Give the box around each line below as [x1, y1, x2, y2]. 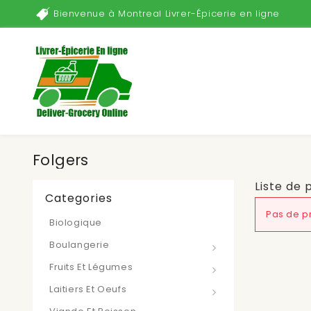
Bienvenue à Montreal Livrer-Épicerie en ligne [53, 7, 280, 20]
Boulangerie [49, 238, 110, 251]
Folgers [33, 150, 89, 170]
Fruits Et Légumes [49, 260, 133, 274]
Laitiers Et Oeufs [49, 283, 127, 296]
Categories [45, 190, 112, 206]
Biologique [49, 216, 102, 229]
